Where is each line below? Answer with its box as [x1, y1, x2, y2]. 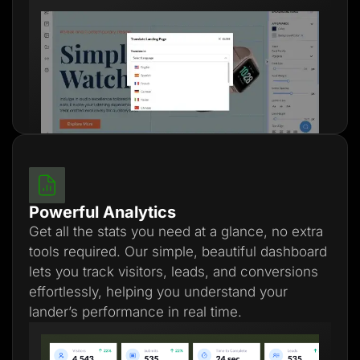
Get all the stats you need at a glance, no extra [29, 223, 323, 239]
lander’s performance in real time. [29, 303, 242, 320]
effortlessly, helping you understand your [29, 283, 288, 300]
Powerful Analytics [29, 202, 176, 222]
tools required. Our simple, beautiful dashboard [29, 243, 327, 260]
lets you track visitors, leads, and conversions [29, 263, 318, 280]
